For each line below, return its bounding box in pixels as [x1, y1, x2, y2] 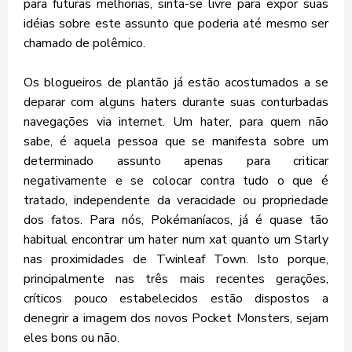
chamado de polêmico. [24, 35, 145, 52]
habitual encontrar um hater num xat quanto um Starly [24, 231, 328, 248]
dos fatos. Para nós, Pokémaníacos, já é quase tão [24, 211, 328, 229]
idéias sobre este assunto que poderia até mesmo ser [24, 15, 328, 32]
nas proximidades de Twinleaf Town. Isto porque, [24, 251, 328, 268]
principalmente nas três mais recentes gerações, [24, 270, 328, 288]
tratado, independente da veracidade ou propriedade [24, 192, 328, 209]
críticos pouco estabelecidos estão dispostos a [24, 290, 328, 307]
